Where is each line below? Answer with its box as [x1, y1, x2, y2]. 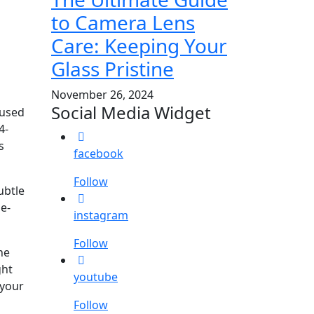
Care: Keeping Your [51, 32, 227, 59]
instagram [74, 207, 128, 223]
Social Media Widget [51, 100, 211, 124]
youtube [74, 268, 118, 285]
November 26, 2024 [51, 86, 153, 102]
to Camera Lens [51, 8, 195, 36]
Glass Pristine [51, 55, 174, 82]
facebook [74, 145, 123, 161]
